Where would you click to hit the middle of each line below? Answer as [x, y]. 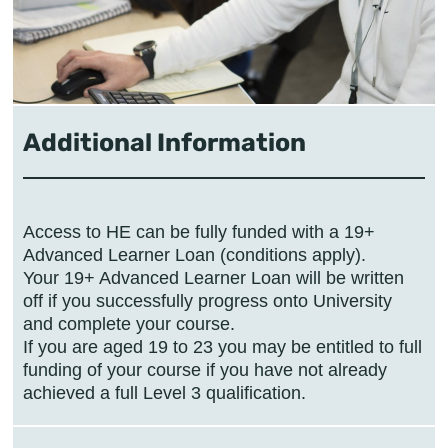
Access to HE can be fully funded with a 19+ [199, 231]
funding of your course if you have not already [205, 369]
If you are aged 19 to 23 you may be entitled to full [222, 346]
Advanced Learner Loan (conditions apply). [194, 254]
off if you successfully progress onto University [207, 300]
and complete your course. [129, 323]
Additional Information [164, 142]
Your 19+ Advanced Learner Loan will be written [213, 277]
